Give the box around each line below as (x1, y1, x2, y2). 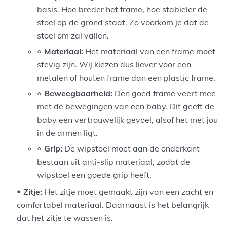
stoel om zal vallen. (37, 30, 109, 41)
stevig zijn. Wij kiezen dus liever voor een (37, 59, 192, 70)
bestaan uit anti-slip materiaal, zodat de (37, 157, 191, 167)
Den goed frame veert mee (112, 88, 216, 99)
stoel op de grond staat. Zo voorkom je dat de (37, 17, 209, 28)
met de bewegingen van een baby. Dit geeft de (37, 101, 215, 112)
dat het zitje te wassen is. (17, 213, 113, 223)
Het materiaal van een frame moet (83, 46, 216, 57)
